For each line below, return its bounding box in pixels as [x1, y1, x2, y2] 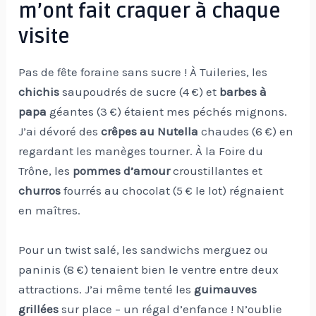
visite [18, 25, 71, 49]
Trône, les [18, 164, 73, 178]
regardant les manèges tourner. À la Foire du [18, 144, 264, 159]
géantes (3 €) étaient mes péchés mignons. [47, 104, 288, 119]
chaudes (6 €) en [198, 124, 294, 139]
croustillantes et [170, 164, 263, 178]
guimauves [194, 281, 257, 296]
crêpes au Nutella [101, 124, 199, 139]
